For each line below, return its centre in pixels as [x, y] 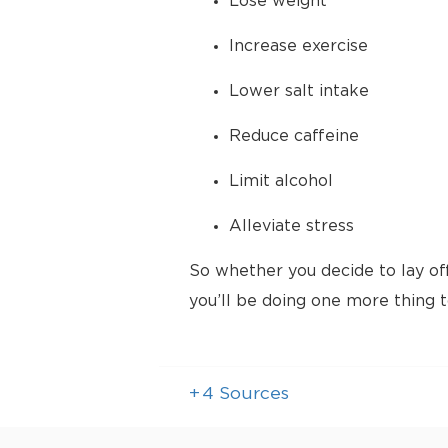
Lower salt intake [298, 91]
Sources [251, 394]
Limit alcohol [280, 181]
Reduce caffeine [293, 136]
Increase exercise [298, 46]
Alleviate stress [291, 226]
